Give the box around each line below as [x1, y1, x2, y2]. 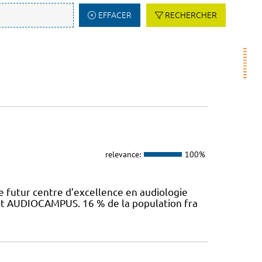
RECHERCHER [165, 11, 217, 20]
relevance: [105, 149, 141, 160]
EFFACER [98, 11, 132, 20]
